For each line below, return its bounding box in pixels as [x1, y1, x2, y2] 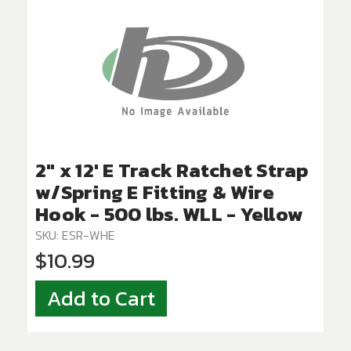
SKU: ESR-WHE [35, 226, 115, 245]
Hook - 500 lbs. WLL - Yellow [35, 199, 303, 230]
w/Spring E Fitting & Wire [35, 177, 275, 208]
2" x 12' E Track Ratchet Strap [35, 155, 309, 186]
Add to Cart [47, 283, 155, 315]
